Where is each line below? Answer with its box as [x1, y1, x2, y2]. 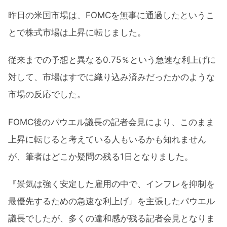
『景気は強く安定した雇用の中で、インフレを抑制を [8, 179, 215, 190]
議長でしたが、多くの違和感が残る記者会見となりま [8, 213, 215, 224]
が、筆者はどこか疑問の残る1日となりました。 [8, 151, 193, 162]
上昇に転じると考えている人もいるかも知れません [8, 134, 206, 144]
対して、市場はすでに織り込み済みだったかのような [8, 72, 215, 83]
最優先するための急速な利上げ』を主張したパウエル [8, 196, 215, 207]
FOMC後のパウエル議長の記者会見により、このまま [8, 117, 214, 127]
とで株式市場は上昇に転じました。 [8, 27, 146, 37]
